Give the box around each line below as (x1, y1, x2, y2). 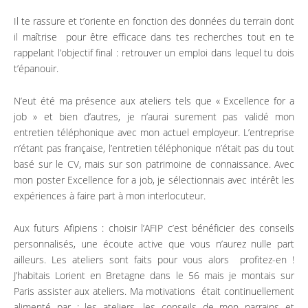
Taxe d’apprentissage (157, 23, 267, 38)
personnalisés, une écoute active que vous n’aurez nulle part (14, 237, 294, 250)
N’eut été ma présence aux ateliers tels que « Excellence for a (14, 94, 294, 107)
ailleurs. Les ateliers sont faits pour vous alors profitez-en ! (14, 253, 294, 266)
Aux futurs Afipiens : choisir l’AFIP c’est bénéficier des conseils (14, 221, 294, 234)
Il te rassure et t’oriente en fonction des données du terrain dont (14, 14, 294, 27)
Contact (157, 81, 198, 96)
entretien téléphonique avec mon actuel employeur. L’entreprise (14, 126, 294, 139)
